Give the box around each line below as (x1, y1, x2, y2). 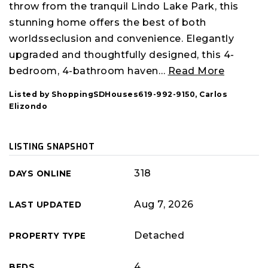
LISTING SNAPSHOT (9, 141, 95, 152)
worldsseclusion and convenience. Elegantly (9, 33, 234, 44)
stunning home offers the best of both (9, 17, 206, 28)
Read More (167, 65, 224, 77)
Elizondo (9, 102, 47, 111)
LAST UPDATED (9, 200, 81, 209)
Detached (134, 230, 184, 241)
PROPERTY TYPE (9, 231, 86, 240)
